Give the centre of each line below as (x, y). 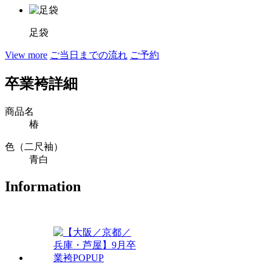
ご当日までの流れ (89, 55)
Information (43, 187)
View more (26, 55)
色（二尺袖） (34, 147)
